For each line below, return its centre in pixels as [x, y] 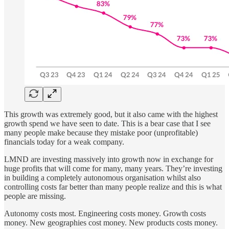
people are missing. [35, 196]
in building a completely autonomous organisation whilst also [102, 177]
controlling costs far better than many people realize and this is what [113, 187]
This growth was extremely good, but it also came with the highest [111, 114]
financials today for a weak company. [64, 142]
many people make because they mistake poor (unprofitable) [101, 132]
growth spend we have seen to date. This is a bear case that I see [107, 123]
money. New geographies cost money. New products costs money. [111, 222]
